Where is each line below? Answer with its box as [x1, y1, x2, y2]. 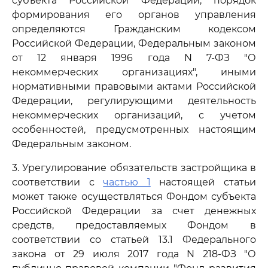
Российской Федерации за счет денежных [12, 205, 256, 217]
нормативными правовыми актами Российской [12, 81, 256, 92]
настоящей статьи [150, 176, 257, 188]
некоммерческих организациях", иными [12, 66, 256, 78]
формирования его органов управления [12, 9, 256, 20]
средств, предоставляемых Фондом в [12, 220, 256, 231]
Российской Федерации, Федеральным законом [12, 38, 256, 49]
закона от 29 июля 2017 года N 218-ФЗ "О [12, 248, 256, 260]
